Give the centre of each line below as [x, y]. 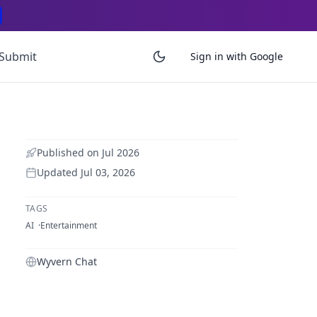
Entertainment [69, 225]
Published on [69, 152]
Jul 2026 [121, 152]
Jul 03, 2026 [108, 172]
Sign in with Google [237, 56]
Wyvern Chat [67, 261]
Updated [59, 172]
